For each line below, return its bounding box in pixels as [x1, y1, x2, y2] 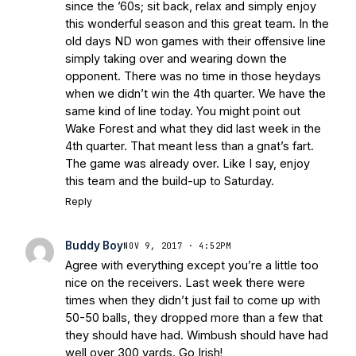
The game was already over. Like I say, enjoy [65, 157, 310, 171]
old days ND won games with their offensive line [65, 34, 326, 48]
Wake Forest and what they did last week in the [65, 122, 321, 136]
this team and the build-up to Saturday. [65, 174, 274, 188]
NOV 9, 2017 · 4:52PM [123, 240, 231, 251]
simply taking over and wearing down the [65, 52, 287, 66]
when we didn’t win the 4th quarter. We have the [65, 87, 326, 101]
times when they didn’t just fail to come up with [65, 293, 320, 308]
